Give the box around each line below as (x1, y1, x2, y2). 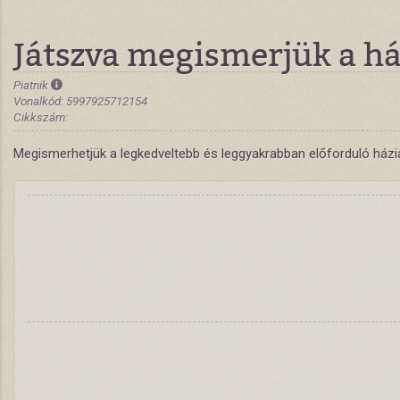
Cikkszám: (13, 110, 68, 124)
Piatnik (13, 78, 51, 92)
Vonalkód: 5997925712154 (13, 94, 147, 108)
